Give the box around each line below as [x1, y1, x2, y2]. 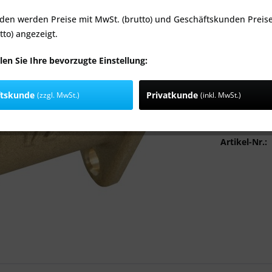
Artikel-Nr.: [220, 136, 268, 148]
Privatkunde [146, 89, 200, 101]
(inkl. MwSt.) [200, 89, 241, 100]
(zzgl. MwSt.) [37, 89, 80, 100]
